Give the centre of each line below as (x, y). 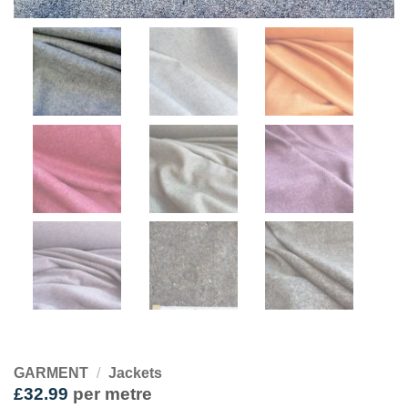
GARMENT (51, 372)
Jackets (135, 372)
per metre (110, 393)
